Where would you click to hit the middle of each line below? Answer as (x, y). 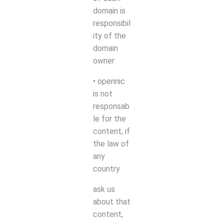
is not (103, 93)
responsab (111, 106)
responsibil (112, 23)
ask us (104, 189)
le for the (109, 118)
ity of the (109, 35)
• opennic (109, 81)
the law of (111, 143)
